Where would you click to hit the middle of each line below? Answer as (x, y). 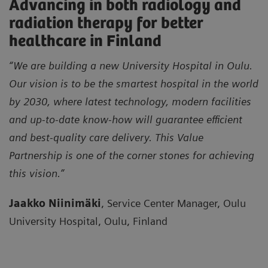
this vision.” (36, 173)
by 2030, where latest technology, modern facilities (130, 101)
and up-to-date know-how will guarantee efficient (126, 119)
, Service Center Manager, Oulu (173, 203)
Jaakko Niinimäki (55, 203)
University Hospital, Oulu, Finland (88, 221)
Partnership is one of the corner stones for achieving (132, 155)
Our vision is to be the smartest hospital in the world (134, 83)
